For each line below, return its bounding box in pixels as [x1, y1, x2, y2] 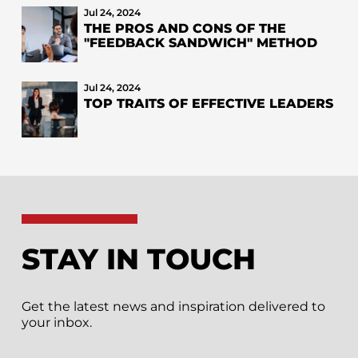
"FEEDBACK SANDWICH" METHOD [83, 34, 317, 50]
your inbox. [21, 315, 92, 331]
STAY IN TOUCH [21, 241, 256, 277]
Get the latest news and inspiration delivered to [21, 299, 325, 315]
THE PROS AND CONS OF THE [83, 20, 286, 36]
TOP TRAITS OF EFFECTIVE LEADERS [83, 95, 333, 111]
